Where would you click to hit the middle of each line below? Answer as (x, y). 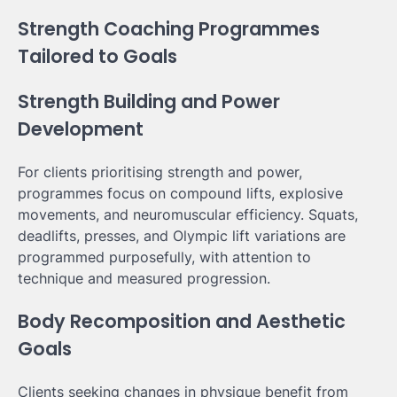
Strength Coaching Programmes (169, 28)
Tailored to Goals (97, 56)
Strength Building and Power (149, 102)
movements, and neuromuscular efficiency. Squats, (188, 215)
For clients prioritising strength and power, (160, 172)
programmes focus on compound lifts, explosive (180, 194)
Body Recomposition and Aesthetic (182, 322)
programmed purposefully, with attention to (164, 257)
